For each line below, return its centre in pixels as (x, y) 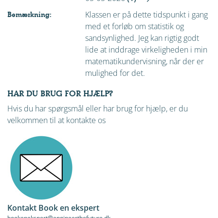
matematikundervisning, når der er (145, 61)
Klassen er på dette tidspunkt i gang (146, 15)
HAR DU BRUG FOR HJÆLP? (60, 94)
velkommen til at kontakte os (56, 120)
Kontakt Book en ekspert (53, 208)
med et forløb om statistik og (135, 26)
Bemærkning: (29, 15)
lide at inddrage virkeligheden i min (146, 50)
